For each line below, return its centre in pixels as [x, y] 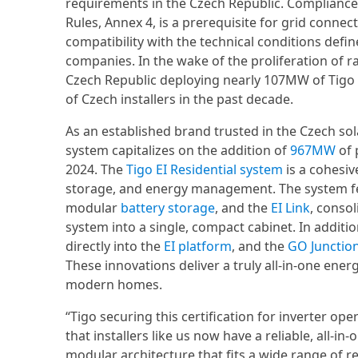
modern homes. [114, 284]
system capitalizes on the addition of [178, 150]
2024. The [96, 169]
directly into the [115, 246]
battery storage [168, 208]
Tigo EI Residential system [205, 169]
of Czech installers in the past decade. [179, 99]
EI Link [290, 208]
